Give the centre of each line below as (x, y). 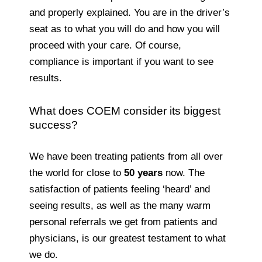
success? (54, 125)
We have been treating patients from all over (126, 156)
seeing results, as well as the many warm (120, 205)
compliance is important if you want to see (121, 61)
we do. (44, 254)
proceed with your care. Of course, (105, 45)
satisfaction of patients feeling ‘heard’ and (120, 189)
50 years (143, 173)
